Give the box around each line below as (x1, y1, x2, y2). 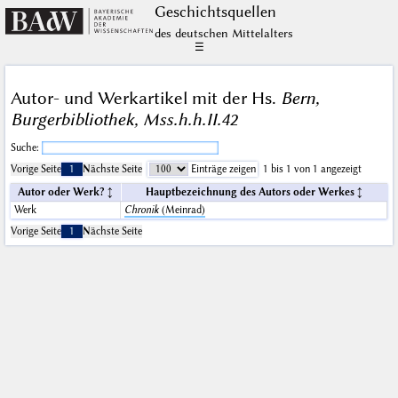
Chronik (123, 204, 159, 217)
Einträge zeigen (187, 163, 256, 176)
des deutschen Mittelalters (154, 26, 293, 40)
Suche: (10, 142, 42, 155)
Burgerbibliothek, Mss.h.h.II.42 (10, 108, 237, 130)
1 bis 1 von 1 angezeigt (262, 163, 362, 176)
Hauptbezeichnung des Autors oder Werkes (146, 187, 355, 199)
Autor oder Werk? (18, 187, 106, 199)
